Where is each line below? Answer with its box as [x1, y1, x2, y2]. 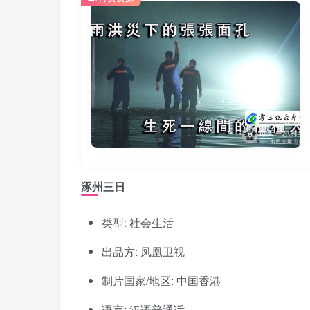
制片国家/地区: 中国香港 [102, 273, 221, 289]
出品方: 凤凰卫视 [102, 244, 185, 260]
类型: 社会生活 [102, 215, 174, 231]
